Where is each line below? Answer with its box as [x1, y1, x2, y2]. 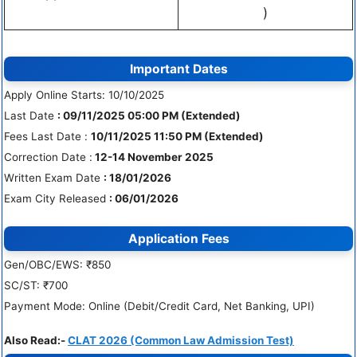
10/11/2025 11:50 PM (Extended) [91, 130, 264, 143]
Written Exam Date [4, 171, 104, 185]
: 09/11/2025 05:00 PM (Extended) [57, 109, 241, 123]
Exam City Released [4, 192, 109, 206]
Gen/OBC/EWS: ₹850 [4, 257, 111, 271]
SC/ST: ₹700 [4, 278, 68, 292]
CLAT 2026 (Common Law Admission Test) [68, 334, 294, 347]
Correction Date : [4, 151, 92, 164]
